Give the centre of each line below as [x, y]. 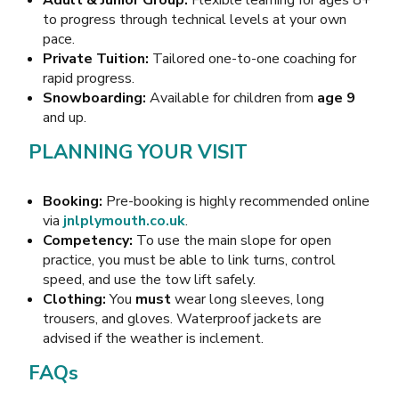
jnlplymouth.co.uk [124, 220]
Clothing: [74, 299]
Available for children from [232, 98]
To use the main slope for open [232, 240]
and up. [65, 117]
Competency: [88, 240]
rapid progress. [89, 78]
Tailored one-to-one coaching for [252, 58]
